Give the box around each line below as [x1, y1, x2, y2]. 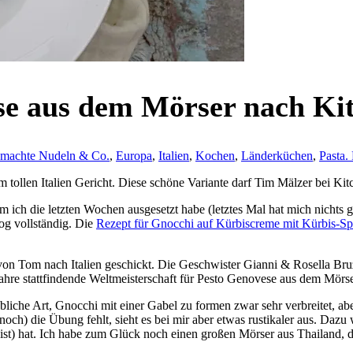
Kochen [195, 148, 235, 162]
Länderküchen [241, 148, 313, 162]
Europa [116, 148, 152, 162]
